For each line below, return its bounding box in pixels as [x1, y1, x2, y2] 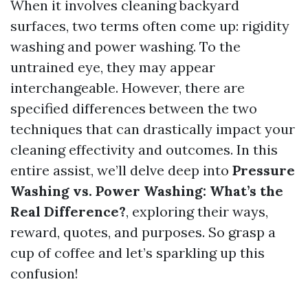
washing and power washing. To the [10, 38, 241, 55]
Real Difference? [10, 203, 126, 220]
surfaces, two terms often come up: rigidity [10, 17, 289, 34]
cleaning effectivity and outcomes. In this [10, 141, 278, 158]
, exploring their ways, [126, 203, 268, 220]
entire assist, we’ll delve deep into [10, 162, 232, 179]
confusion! [10, 265, 78, 282]
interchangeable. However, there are [10, 79, 245, 96]
